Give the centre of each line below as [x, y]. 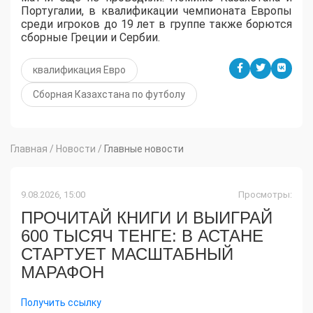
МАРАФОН [63, 272]
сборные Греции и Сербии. [90, 37]
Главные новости [144, 148]
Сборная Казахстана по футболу [109, 94]
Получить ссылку [61, 302]
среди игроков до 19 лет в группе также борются [156, 24]
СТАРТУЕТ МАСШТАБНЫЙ [127, 254]
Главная [29, 148]
